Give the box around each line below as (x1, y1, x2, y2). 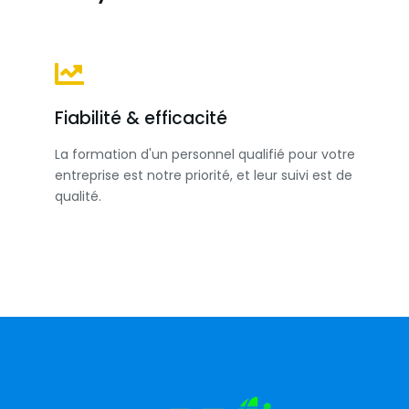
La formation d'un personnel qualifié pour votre (55, 145, 355, 163)
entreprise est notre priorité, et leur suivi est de (55, 166, 352, 184)
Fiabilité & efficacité (55, 106, 227, 131)
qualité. (55, 187, 101, 205)
